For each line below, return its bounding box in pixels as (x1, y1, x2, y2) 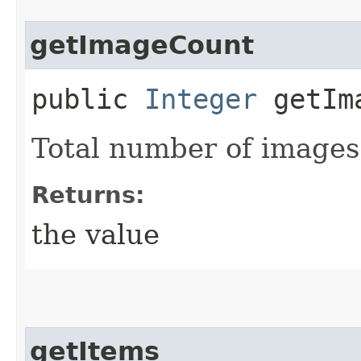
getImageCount (30, 30, 254, 60)
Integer (144, 82, 257, 115)
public (31, 82, 144, 115)
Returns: (31, 180, 145, 209)
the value (31, 218, 160, 251)
